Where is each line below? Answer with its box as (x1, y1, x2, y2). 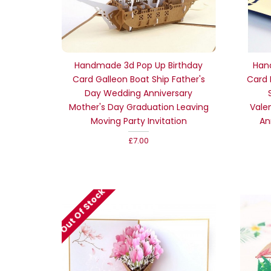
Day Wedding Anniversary (85, 87, 193, 99)
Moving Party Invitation (90, 114, 187, 127)
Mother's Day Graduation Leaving (68, 100, 209, 113)
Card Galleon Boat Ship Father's (72, 73, 205, 85)
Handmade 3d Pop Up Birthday (74, 59, 203, 71)
